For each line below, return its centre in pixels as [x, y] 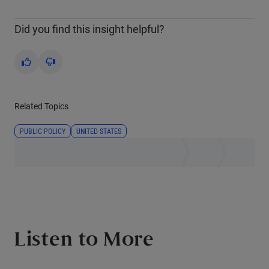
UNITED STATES [99, 131]
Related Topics [41, 106]
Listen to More [84, 241]
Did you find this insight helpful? [89, 29]
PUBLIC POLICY [43, 131]
